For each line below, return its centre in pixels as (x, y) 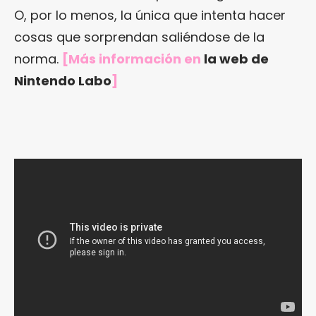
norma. (38, 59)
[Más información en (133, 59)
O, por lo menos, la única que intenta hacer (150, 15)
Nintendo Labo (63, 80)
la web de (236, 59)
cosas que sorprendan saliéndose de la (139, 37)
